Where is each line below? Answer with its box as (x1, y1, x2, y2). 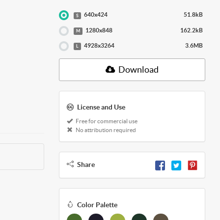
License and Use (77, 103, 125, 111)
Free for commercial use (74, 118, 137, 125)
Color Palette (77, 200, 117, 209)
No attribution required (74, 127, 136, 134)
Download (116, 64, 159, 75)
